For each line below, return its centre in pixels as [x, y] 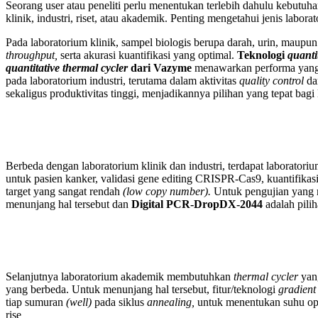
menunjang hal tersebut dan [68, 204]
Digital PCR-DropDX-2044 [197, 204]
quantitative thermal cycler [68, 67]
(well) [80, 302]
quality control [273, 80]
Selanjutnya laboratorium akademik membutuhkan [120, 276]
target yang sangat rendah [64, 191]
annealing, [172, 302]
